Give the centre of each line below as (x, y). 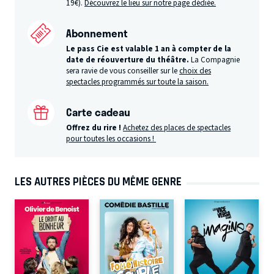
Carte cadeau (98, 112)
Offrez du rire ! (94, 128)
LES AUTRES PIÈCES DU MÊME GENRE (98, 181)
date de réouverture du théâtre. (129, 60)
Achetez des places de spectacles (177, 128)
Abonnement (97, 33)
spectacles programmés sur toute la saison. (138, 82)
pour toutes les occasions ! (111, 139)
